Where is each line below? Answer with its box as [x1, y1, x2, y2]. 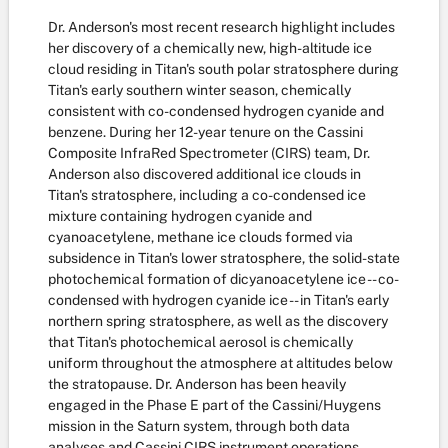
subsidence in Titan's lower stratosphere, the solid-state [48, 250, 400, 266]
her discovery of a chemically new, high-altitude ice [48, 40, 372, 56]
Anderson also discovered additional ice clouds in [48, 166, 361, 182]
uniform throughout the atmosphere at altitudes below [48, 355, 393, 371]
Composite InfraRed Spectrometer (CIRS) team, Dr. [48, 145, 370, 161]
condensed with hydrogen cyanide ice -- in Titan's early [48, 292, 389, 308]
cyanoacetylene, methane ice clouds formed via [48, 229, 353, 245]
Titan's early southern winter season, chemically [48, 82, 351, 98]
